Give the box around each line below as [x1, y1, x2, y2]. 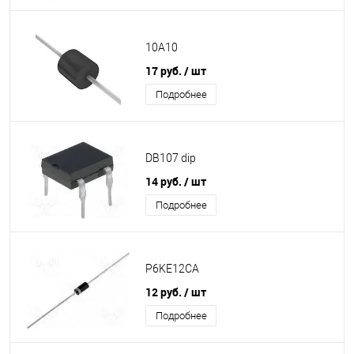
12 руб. [145, 284, 184, 299]
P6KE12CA [145, 262, 199, 276]
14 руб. [145, 174, 184, 189]
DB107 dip [145, 152, 196, 165]
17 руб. [145, 63, 184, 78]
